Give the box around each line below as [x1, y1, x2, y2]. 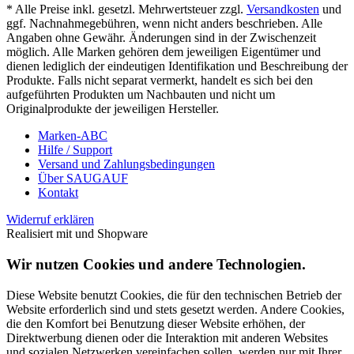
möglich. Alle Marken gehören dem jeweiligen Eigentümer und [6, 45, 321, 59]
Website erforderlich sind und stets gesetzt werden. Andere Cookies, [6, 302, 345, 316]
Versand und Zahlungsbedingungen [38, 157, 215, 171]
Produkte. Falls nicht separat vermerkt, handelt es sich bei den [6, 73, 313, 88]
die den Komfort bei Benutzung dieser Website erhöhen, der [6, 316, 305, 330]
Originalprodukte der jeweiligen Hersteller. [6, 102, 219, 116]
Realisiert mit [6, 227, 75, 241]
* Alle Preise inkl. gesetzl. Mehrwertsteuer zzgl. [6, 2, 247, 17]
